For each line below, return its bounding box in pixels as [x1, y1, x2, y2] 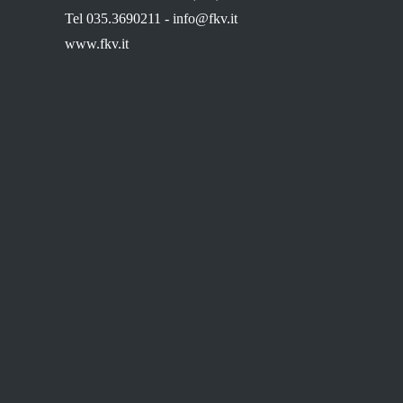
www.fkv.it [65, 36, 129, 52]
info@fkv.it [173, 11, 237, 27]
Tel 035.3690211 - [65, 11, 173, 27]
